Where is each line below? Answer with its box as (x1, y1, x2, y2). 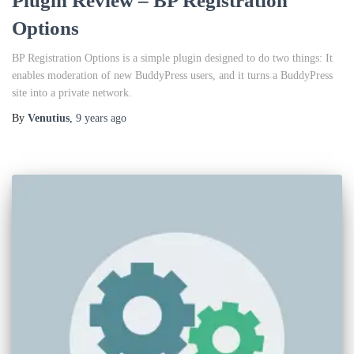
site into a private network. (12, 87, 132, 100)
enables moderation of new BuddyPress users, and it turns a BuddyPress (12, 70, 333, 82)
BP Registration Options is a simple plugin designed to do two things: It (12, 52, 333, 65)
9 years (76, 112, 107, 125)
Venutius (28, 112, 70, 125)
